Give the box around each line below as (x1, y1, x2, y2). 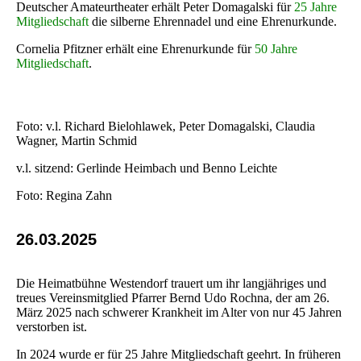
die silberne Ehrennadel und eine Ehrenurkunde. (89, 14, 340, 28)
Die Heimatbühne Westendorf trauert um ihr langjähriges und (16, 276, 326, 290)
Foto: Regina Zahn (16, 188, 115, 202)
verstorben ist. (16, 319, 87, 334)
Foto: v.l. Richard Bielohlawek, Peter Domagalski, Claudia (16, 118, 315, 133)
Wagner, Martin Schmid (16, 133, 137, 147)
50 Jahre (255, 41, 297, 56)
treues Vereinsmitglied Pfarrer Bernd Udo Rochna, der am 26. (16, 290, 330, 305)
